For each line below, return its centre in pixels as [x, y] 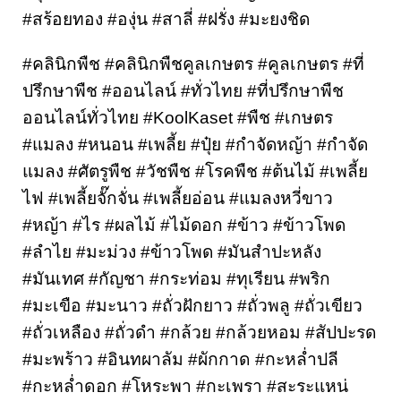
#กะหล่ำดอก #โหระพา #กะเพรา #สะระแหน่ [185, 387]
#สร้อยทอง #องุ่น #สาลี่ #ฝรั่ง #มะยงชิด [166, 19]
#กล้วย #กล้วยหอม [233, 333]
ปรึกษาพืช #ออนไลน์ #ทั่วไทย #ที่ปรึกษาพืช [183, 91]
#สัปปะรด [341, 333]
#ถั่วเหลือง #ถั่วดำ [91, 333]
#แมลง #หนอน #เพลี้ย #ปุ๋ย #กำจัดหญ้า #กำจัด [195, 145]
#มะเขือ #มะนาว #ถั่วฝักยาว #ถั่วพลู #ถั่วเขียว [192, 306]
